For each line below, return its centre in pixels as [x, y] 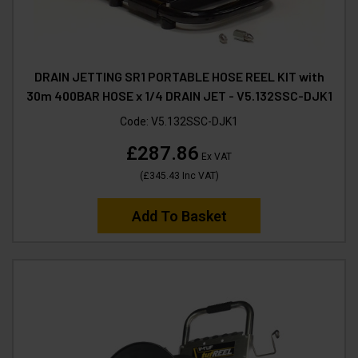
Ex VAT [215, 156]
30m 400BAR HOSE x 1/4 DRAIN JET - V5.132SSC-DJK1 [179, 95]
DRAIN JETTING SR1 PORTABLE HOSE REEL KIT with [179, 76]
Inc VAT [197, 175]
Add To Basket [179, 216]
